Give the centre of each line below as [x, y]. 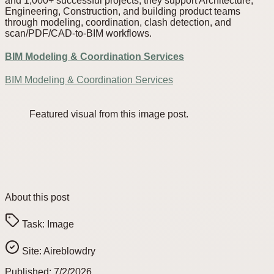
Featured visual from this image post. [109, 114]
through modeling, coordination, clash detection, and [118, 23]
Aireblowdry [69, 251]
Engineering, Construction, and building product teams [123, 12]
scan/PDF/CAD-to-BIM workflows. [78, 34]
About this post [37, 198]
